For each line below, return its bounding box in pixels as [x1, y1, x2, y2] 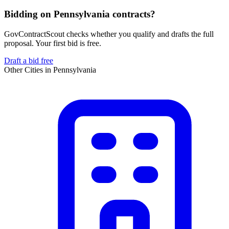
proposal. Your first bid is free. [4, 38, 101, 48]
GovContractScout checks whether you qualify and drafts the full [4, 29, 214, 38]
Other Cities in [4, 65, 53, 74]
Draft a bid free [4, 56, 53, 65]
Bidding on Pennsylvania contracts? [4, 8, 155, 19]
